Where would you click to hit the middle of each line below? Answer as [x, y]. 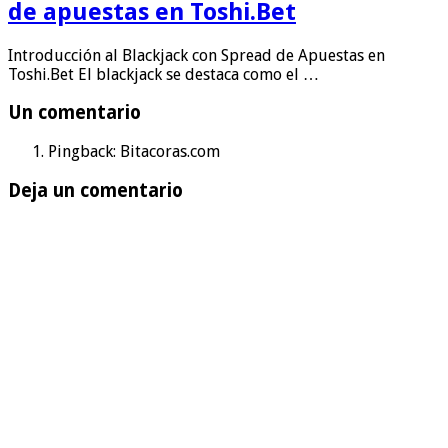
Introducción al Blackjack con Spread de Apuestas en [196, 55]
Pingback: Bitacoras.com [134, 151]
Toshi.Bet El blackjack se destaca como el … [163, 74]
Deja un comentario [95, 190]
